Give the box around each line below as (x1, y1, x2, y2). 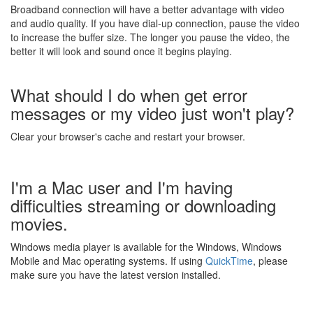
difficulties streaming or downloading (10, 193, 276, 217)
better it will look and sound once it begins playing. (10, 44, 232, 58)
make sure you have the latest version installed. (10, 268, 221, 282)
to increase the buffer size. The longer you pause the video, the (10, 30, 290, 44)
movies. (10, 211, 68, 235)
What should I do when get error (10, 82, 247, 107)
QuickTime (205, 254, 253, 268)
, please (253, 254, 288, 268)
